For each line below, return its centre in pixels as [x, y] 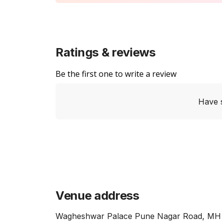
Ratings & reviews [106, 52]
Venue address [97, 195]
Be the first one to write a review [116, 74]
